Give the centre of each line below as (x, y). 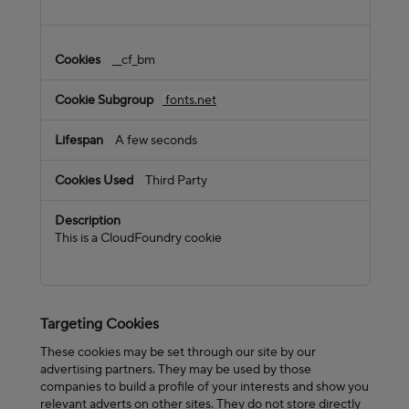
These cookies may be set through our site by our (178, 351)
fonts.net (189, 100)
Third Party (176, 180)
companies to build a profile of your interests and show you (204, 386)
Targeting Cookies (100, 325)
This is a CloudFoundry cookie (138, 237)
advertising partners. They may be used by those (176, 369)
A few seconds (156, 140)
